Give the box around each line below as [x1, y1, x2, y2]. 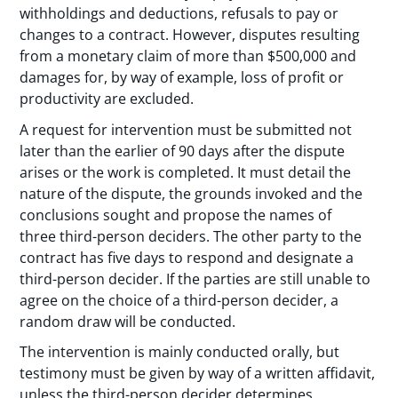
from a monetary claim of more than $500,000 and [20, 46, 357, 67]
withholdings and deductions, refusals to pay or [20, 4, 339, 24]
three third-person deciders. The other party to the [20, 226, 362, 246]
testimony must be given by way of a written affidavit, [20, 363, 376, 384]
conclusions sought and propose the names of [20, 204, 332, 225]
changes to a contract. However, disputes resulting [20, 25, 361, 45]
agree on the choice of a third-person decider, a [20, 290, 339, 310]
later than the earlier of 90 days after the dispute [20, 140, 346, 161]
